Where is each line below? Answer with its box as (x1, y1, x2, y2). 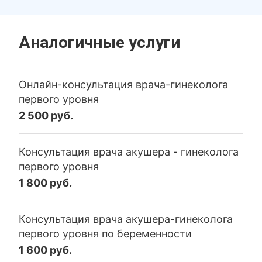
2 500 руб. (19, 109, 74, 122)
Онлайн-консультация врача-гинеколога (19, 78, 229, 91)
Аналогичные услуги (19, 33, 181, 52)
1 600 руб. (19, 244, 73, 256)
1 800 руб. (19, 177, 73, 189)
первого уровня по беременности (19, 227, 192, 240)
